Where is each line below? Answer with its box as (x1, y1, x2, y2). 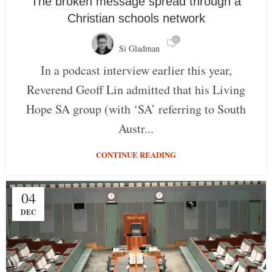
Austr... (118, 120, 154, 137)
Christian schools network (67, 12, 205, 25)
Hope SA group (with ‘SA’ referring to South (26, 101, 246, 118)
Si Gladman (118, 42, 160, 55)
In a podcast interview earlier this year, (40, 62, 232, 79)
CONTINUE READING (96, 149, 176, 161)
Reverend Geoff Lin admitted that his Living (27, 81, 245, 98)
